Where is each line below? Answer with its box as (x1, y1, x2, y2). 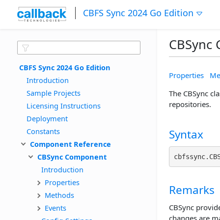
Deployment (27, 113, 68, 123)
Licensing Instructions (27, 100, 101, 110)
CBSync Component (37, 151, 107, 162)
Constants (27, 126, 60, 136)
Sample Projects (27, 87, 81, 98)
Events (45, 202, 66, 213)
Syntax (169, 127, 203, 142)
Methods (45, 190, 74, 200)
